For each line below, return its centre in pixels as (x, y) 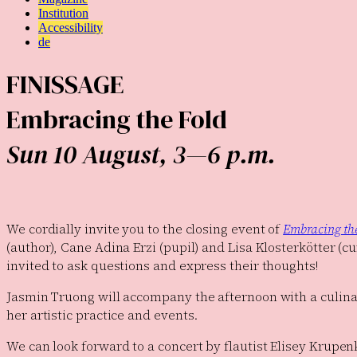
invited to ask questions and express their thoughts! (162, 266)
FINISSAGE (65, 84)
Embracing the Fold (117, 119)
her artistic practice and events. (102, 315)
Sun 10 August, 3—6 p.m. (141, 154)
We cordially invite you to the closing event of (145, 229)
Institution (63, 14)
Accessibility (71, 28)
